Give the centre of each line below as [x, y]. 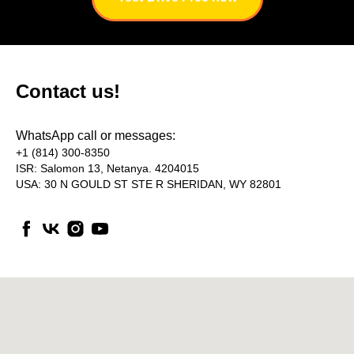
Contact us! [68, 92]
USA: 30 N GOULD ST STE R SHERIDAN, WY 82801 [149, 185]
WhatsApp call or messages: [96, 136]
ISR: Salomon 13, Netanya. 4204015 [107, 169]
